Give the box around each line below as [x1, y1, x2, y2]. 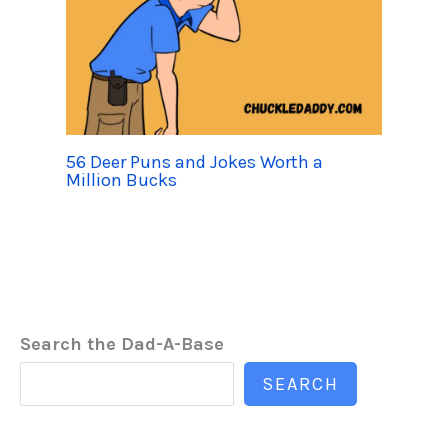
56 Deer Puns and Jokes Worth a [65, 151, 323, 174]
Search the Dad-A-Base [20, 333, 224, 356]
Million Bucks [65, 169, 177, 192]
